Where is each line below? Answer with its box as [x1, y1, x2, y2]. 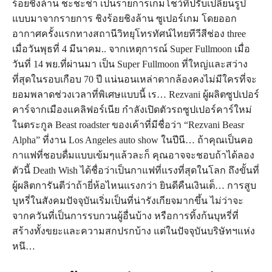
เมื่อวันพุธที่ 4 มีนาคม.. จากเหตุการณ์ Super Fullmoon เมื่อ [12, 44, 250, 54]
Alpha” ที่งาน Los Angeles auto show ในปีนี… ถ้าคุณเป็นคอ [12, 135, 253, 145]
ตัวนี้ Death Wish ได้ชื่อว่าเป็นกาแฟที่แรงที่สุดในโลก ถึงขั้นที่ [12, 165, 259, 175]
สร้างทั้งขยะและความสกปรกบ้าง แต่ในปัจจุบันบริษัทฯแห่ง [12, 226, 255, 236]
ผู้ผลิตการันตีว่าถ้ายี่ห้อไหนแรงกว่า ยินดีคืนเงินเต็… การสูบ [12, 180, 256, 191]
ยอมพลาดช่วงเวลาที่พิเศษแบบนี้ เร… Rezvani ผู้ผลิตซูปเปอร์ [12, 89, 259, 100]
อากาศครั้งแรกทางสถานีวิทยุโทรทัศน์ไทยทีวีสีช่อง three [12, 29, 246, 39]
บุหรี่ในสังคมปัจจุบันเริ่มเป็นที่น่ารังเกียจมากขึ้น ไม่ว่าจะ [12, 195, 243, 206]
